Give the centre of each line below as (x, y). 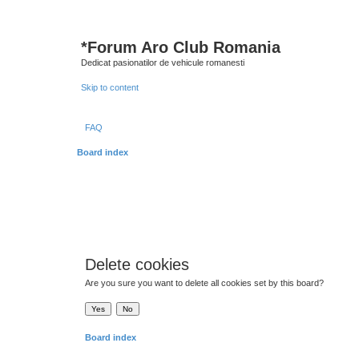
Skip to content (110, 87)
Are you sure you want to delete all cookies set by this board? (204, 283)
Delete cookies (137, 264)
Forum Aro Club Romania (184, 47)
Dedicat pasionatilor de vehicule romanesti (163, 63)
